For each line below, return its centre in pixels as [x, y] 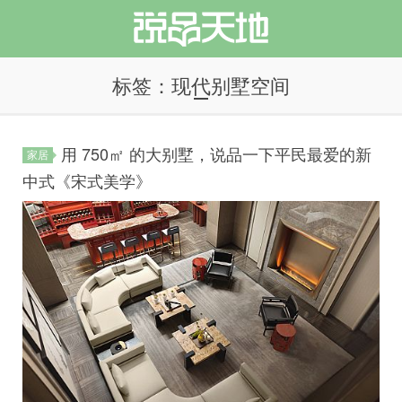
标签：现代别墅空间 [201, 85]
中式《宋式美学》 [87, 180]
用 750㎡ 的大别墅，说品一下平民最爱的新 [216, 153]
